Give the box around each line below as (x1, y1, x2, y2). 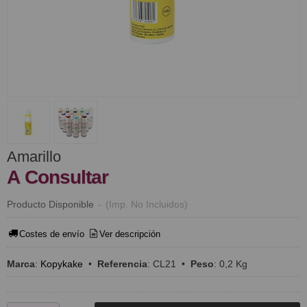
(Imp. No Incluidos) (106, 199, 188, 210)
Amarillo (7, 148, 61, 165)
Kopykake (40, 258, 83, 269)
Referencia (97, 258, 147, 269)
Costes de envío (19, 229, 85, 240)
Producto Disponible (7, 199, 94, 210)
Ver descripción (99, 229, 161, 240)
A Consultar (7, 167, 113, 188)
